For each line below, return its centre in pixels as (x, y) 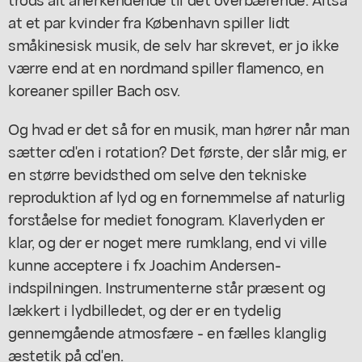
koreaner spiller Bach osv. (94, 89)
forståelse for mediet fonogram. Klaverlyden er (166, 218)
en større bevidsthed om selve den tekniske (158, 173)
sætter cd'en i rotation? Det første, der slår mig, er (177, 150)
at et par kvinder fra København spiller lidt (149, 21)
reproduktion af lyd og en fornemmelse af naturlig (177, 196)
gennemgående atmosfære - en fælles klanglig (167, 331)
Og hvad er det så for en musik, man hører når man (179, 128)
